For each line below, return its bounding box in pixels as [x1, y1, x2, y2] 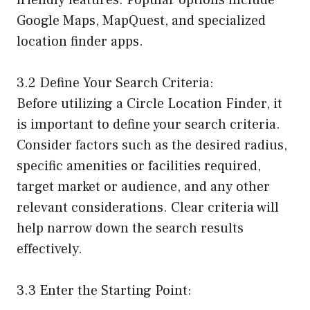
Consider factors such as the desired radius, [17, 136, 287, 154]
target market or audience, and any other [17, 177, 270, 196]
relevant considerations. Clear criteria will [17, 198, 279, 217]
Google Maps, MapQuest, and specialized [17, 11, 266, 30]
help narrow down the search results [17, 219, 244, 237]
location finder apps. [17, 32, 143, 51]
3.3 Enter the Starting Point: [17, 281, 192, 300]
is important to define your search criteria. [17, 115, 280, 134]
